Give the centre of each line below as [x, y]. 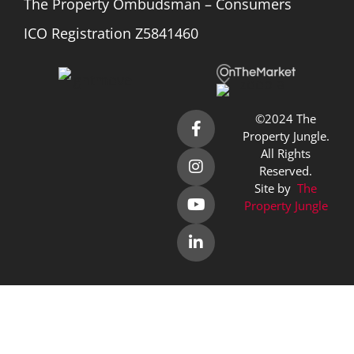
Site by [276, 188]
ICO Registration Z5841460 [111, 33]
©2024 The [286, 118]
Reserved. [286, 170]
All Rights [286, 153]
